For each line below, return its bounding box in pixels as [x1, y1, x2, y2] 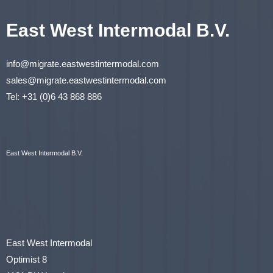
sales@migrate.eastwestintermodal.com [6, 74, 166, 85]
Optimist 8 [6, 253, 47, 264]
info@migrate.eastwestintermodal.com [6, 58, 159, 69]
